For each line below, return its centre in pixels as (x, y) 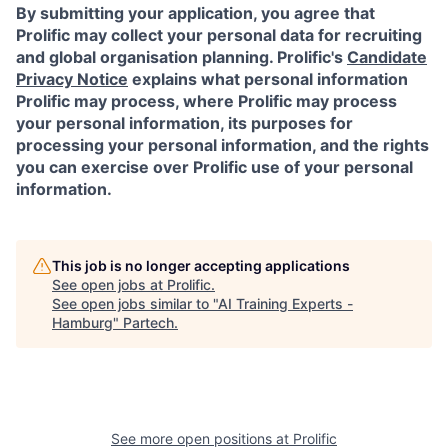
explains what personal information (268, 78)
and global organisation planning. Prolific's (181, 56)
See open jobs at (109, 284)
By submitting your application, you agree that (195, 12)
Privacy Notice (72, 78)
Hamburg (82, 322)
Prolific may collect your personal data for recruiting (219, 34)
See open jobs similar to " (135, 303)
